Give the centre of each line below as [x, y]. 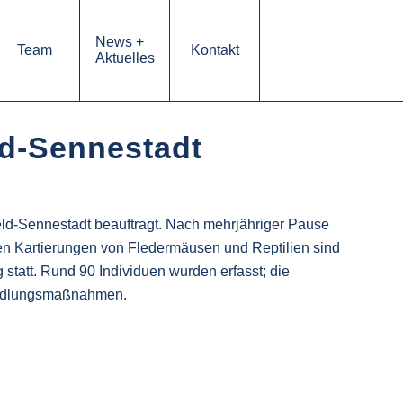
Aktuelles [125, 58]
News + [119, 42]
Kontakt [215, 50]
